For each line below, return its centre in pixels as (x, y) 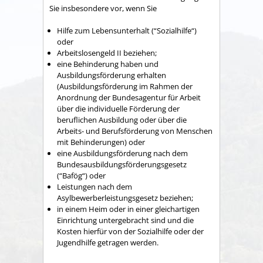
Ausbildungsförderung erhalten (112, 75)
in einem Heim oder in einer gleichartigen (128, 209)
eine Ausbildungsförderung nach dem (122, 153)
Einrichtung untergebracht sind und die (125, 220)
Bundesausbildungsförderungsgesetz (122, 164)
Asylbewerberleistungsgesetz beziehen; (125, 198)
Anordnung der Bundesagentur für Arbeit (129, 97)
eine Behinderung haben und (108, 64)
